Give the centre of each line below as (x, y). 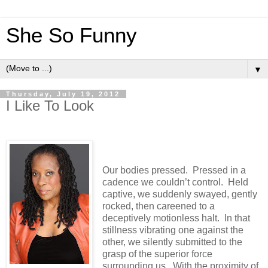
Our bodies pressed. (146, 170)
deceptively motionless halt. (161, 218)
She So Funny (71, 35)
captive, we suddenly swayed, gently (179, 194)
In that (237, 218)
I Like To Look (50, 106)
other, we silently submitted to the (172, 242)
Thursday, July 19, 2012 (63, 94)
